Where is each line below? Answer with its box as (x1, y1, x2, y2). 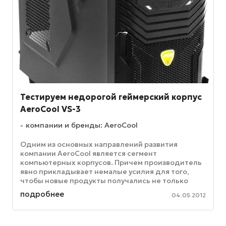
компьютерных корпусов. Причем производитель (20, 158, 202, 167)
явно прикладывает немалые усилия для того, (20, 167, 189, 177)
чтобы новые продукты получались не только (20, 176, 188, 186)
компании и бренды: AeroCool (26, 121, 138, 130)
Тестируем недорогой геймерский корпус (20, 92, 202, 102)
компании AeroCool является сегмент (20, 149, 157, 158)
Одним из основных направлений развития (20, 140, 178, 149)
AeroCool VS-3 (20, 104, 81, 115)
